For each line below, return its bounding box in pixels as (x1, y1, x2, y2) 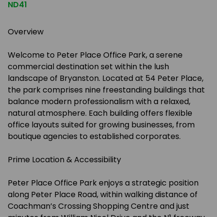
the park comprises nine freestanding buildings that (8, 84, 205, 95)
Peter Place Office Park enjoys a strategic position (8, 177, 199, 188)
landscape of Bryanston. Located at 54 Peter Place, (8, 73, 203, 84)
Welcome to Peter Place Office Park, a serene (8, 49, 183, 61)
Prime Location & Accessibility (8, 154, 121, 165)
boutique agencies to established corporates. (8, 131, 181, 142)
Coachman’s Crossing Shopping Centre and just (8, 201, 189, 212)
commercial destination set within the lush (8, 61, 169, 72)
